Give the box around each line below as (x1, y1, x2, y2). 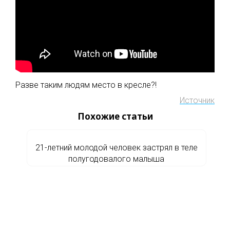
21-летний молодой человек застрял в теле (35, 143, 198, 152)
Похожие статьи (77, 110, 153, 122)
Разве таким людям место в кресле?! (15, 80, 157, 90)
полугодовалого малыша (68, 154, 164, 164)
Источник (180, 95, 215, 105)
